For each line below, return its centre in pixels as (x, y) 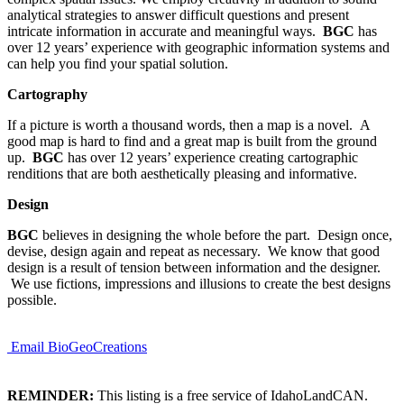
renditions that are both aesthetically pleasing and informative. (182, 173)
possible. (32, 299)
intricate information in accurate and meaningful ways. (165, 31)
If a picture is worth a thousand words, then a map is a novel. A (188, 124)
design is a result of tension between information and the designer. (194, 267)
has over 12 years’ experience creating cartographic (211, 157)
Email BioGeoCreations (79, 346)
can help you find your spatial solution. (118, 63)
